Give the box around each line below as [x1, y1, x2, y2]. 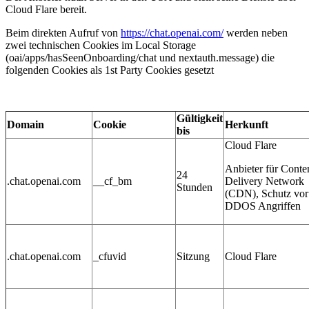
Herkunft [225, 119, 268, 131]
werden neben [223, 27, 288, 39]
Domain [7, 119, 44, 131]
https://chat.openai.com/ [121, 27, 223, 39]
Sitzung [177, 250, 210, 263]
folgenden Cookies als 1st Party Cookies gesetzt [6, 64, 214, 77]
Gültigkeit [177, 112, 223, 125]
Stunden [177, 181, 212, 194]
